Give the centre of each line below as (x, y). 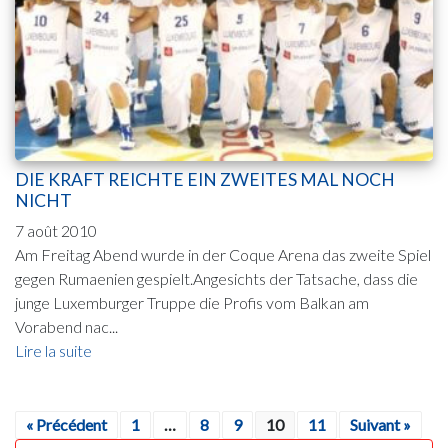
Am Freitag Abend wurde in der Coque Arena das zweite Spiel (223, 255)
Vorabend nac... (66, 327)
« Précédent (66, 425)
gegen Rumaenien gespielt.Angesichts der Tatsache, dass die (216, 279)
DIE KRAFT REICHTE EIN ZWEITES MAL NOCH (205, 180)
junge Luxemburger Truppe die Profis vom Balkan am (192, 303)
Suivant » (380, 425)
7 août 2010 (56, 231)
